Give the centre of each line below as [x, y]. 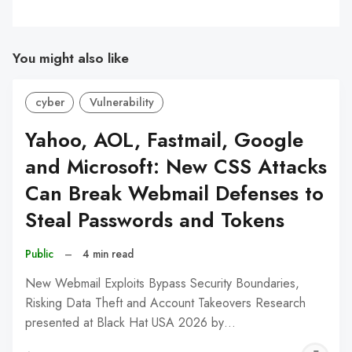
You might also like [71, 59]
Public [39, 253]
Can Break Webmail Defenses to [174, 193]
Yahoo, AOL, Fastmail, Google [164, 140]
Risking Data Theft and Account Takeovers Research [165, 302]
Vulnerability [121, 103]
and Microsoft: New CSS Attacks [176, 167]
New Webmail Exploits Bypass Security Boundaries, [162, 283]
